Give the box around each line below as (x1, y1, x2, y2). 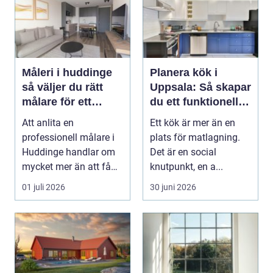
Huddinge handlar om (22, 146, 115, 158)
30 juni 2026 (150, 182, 196, 192)
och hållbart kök (150, 110, 234, 122)
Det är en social (150, 146, 216, 158)
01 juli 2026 (22, 182, 65, 192)
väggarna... (22, 190, 70, 202)
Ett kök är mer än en (150, 116, 235, 129)
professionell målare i (22, 131, 115, 143)
